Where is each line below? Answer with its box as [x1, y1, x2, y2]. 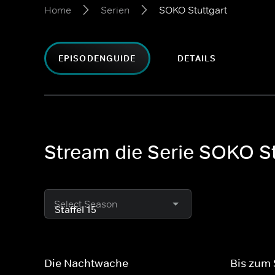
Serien [101, 4, 130, 16]
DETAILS [177, 53, 217, 64]
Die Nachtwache [44, 257, 128, 270]
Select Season [54, 198, 117, 210]
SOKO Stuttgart [159, 4, 227, 16]
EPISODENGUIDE [58, 53, 136, 64]
